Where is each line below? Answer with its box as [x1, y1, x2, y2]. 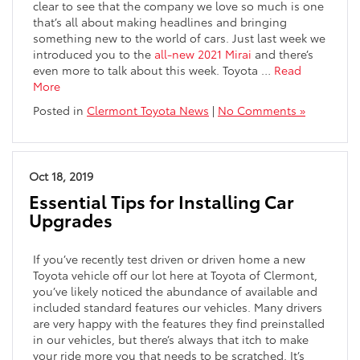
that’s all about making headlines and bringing [33, 13, 287, 30]
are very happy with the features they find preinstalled [33, 314, 325, 331]
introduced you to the [33, 45, 154, 62]
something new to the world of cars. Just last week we [33, 29, 325, 46]
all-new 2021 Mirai [154, 45, 252, 62]
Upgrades [29, 207, 112, 232]
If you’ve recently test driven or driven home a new [33, 250, 305, 267]
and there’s [252, 45, 313, 62]
